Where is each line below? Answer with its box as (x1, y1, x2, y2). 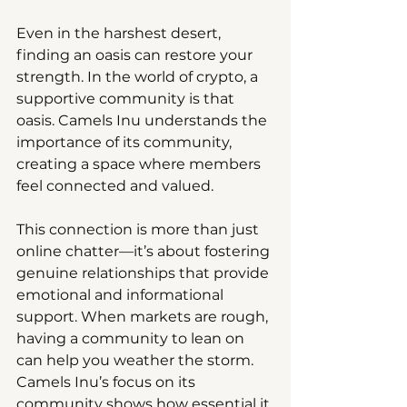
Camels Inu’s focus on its (16, 372, 199, 391)
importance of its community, (16, 133, 235, 151)
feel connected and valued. (16, 176, 213, 194)
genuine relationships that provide (16, 263, 273, 282)
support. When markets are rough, (16, 307, 272, 325)
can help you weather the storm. (16, 351, 257, 369)
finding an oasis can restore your (16, 45, 256, 64)
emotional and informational (16, 285, 227, 303)
